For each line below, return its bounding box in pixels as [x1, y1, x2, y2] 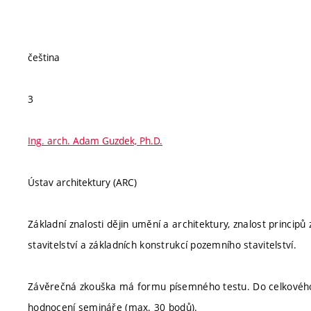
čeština [28, 51, 60, 64]
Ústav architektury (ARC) [28, 176, 137, 189]
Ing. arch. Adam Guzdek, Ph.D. [28, 134, 162, 147]
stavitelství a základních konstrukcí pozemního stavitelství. [28, 238, 296, 251]
